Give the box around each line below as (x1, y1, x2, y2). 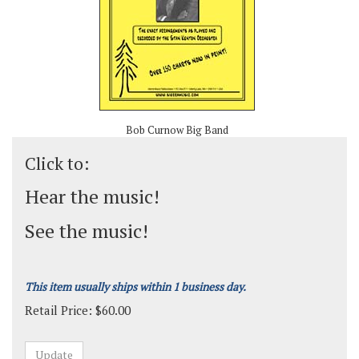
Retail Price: (25, 302, 92, 318)
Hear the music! (25, 184, 159, 209)
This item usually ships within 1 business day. (25, 279, 246, 294)
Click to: (25, 152, 89, 175)
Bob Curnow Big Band (125, 123, 228, 137)
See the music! (25, 218, 148, 244)
